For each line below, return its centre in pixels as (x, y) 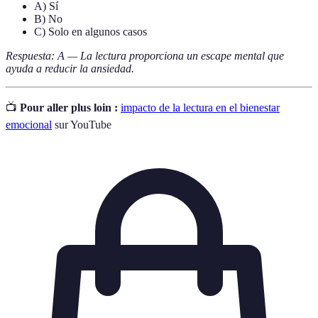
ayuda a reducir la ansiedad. (70, 69)
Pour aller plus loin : (69, 108)
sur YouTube (82, 125)
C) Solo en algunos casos (91, 32)
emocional (29, 125)
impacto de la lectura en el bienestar (200, 108)
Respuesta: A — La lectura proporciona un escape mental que (145, 56)
